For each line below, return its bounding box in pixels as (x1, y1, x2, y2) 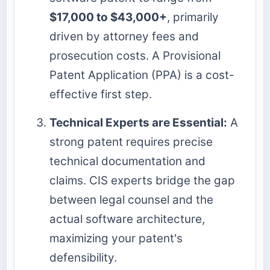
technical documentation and (49, 154, 206, 168)
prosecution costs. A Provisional (49, 48, 221, 63)
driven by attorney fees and (49, 29, 199, 43)
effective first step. (49, 87, 152, 101)
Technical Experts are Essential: (49, 115, 227, 130)
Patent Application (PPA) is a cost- (49, 67, 234, 82)
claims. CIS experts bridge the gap (49, 173, 235, 187)
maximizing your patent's (49, 231, 183, 245)
